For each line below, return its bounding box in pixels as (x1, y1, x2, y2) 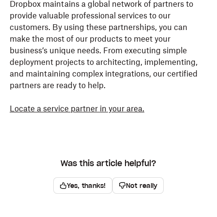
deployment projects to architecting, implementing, (10, 57, 198, 67)
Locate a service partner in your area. (10, 104, 144, 113)
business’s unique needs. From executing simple (10, 46, 187, 55)
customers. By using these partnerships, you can (10, 22, 187, 32)
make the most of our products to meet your (10, 34, 170, 44)
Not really (125, 181, 158, 190)
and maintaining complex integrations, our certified (10, 69, 198, 78)
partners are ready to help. (10, 80, 106, 90)
